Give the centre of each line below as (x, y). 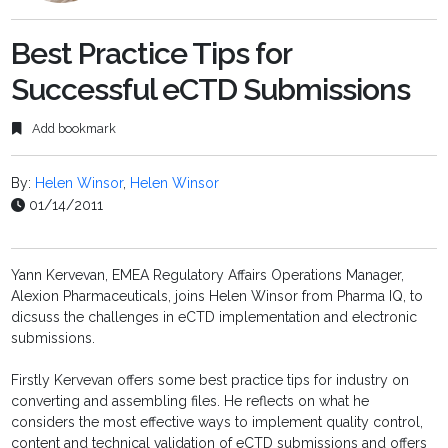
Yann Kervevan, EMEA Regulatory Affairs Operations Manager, (208, 274)
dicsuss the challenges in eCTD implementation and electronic (214, 316)
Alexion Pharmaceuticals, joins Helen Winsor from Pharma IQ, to (217, 295)
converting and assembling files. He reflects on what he (190, 400)
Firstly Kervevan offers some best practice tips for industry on (210, 379)
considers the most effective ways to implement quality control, (217, 421)
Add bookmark (73, 128)
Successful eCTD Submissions (211, 90)
